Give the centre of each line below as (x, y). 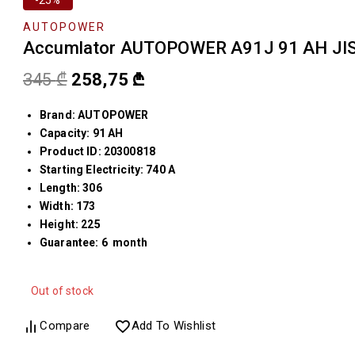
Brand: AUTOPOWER (94, 115)
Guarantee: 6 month (94, 243)
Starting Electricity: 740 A (108, 170)
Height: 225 (70, 225)
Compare (65, 326)
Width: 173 (68, 206)
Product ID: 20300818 (97, 152)
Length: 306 (71, 188)
